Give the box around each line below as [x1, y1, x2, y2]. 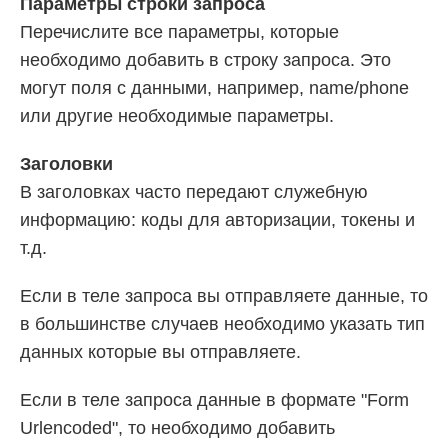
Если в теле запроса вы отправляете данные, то [20, 285, 428, 306]
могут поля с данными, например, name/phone [20, 77, 409, 98]
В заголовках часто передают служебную [20, 181, 368, 202]
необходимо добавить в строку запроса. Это [20, 49, 391, 70]
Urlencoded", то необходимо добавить [20, 417, 335, 438]
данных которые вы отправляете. [20, 341, 301, 362]
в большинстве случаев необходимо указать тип [20, 313, 425, 334]
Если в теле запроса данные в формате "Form [20, 389, 409, 410]
